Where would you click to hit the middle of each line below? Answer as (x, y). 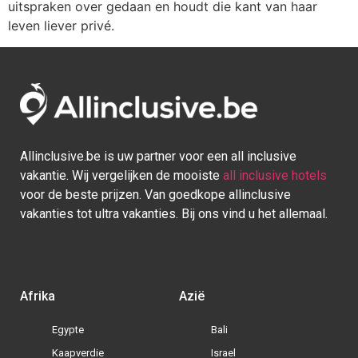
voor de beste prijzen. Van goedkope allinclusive (155, 194)
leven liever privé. (61, 26)
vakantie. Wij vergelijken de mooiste (121, 175)
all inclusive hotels (275, 175)
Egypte (68, 329)
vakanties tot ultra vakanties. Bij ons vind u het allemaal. (174, 213)
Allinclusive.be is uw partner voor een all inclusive (158, 156)
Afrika (38, 296)
